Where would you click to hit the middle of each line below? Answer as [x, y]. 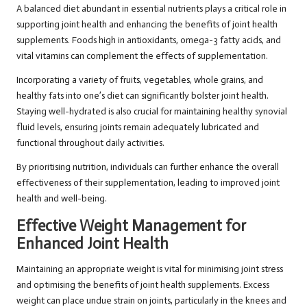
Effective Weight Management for [131, 226]
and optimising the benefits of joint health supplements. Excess [143, 285]
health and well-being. [62, 199]
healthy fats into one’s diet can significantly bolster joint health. [143, 96]
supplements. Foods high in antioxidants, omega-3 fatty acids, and [149, 40]
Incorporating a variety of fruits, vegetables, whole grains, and [140, 80]
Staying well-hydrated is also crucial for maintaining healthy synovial [152, 112]
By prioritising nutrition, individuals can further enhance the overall [148, 167]
